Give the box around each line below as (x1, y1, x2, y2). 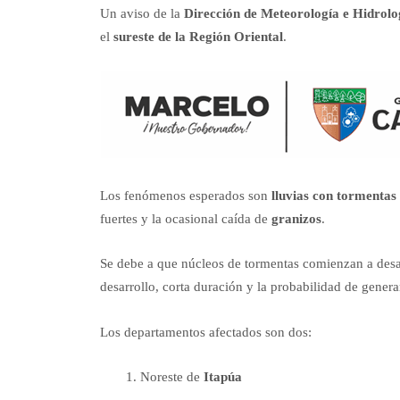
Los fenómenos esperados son (100, 187, 271, 203)
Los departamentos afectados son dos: (100, 324, 312, 339)
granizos (271, 211, 321, 226)
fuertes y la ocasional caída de (100, 211, 271, 226)
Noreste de (140, 370, 204, 385)
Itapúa (204, 370, 242, 385)
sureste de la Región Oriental (113, 29, 283, 44)
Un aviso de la (100, 5, 184, 21)
